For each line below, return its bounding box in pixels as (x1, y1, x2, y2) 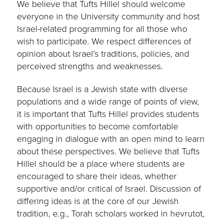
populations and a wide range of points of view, (17, 95, 200, 108)
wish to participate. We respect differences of (17, 34, 192, 48)
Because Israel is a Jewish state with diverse (17, 82, 188, 96)
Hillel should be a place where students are (17, 157, 185, 170)
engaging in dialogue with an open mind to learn (17, 132, 205, 145)
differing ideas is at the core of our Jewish (17, 194, 179, 208)
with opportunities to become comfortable (17, 119, 179, 133)
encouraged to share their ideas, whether (17, 169, 177, 183)
